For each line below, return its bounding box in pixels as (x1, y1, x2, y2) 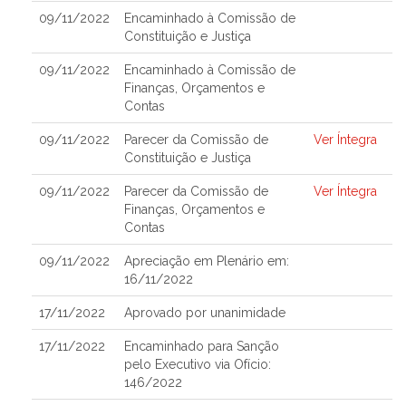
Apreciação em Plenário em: (124, 254, 289, 268)
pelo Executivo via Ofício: (124, 357, 271, 372)
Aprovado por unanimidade (124, 305, 285, 320)
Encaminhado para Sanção (124, 339, 279, 353)
